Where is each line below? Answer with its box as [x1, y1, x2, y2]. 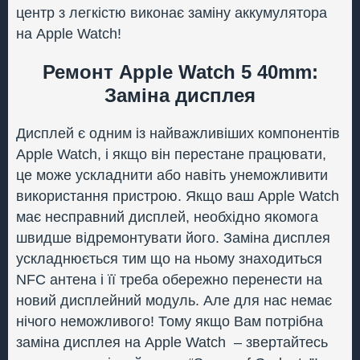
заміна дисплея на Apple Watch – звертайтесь [16, 334, 328, 350]
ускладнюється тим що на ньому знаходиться [16, 251, 322, 267]
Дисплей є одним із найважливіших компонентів [16, 125, 340, 141]
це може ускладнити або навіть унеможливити [16, 167, 328, 183]
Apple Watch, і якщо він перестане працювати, [16, 146, 326, 162]
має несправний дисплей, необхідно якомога [16, 209, 318, 225]
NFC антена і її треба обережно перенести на [16, 272, 322, 288]
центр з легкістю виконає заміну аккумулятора [16, 5, 327, 21]
